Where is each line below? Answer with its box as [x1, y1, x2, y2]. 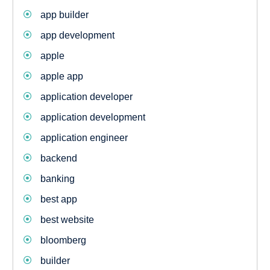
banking [40, 174, 75, 184]
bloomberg [40, 235, 86, 246]
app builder [40, 10, 89, 20]
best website [40, 215, 94, 225]
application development [40, 112, 145, 123]
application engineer [40, 133, 128, 143]
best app [40, 194, 77, 205]
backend [40, 153, 77, 164]
